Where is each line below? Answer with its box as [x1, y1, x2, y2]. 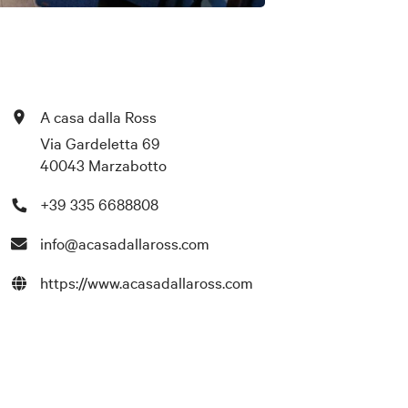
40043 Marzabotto [40, 154, 168, 176]
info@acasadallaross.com [40, 232, 210, 254]
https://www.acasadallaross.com [40, 271, 254, 293]
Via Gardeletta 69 [40, 132, 161, 154]
